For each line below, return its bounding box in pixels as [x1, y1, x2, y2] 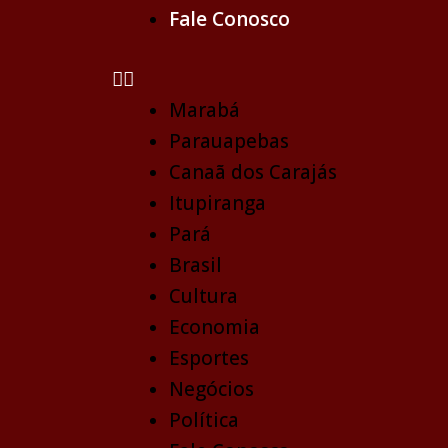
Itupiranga [169, 189, 266, 216]
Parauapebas [169, 127, 289, 154]
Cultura [169, 282, 238, 309]
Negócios [169, 375, 254, 402]
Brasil [169, 251, 222, 278]
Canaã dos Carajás [169, 158, 337, 185]
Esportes [169, 344, 249, 371]
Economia [169, 313, 260, 340]
